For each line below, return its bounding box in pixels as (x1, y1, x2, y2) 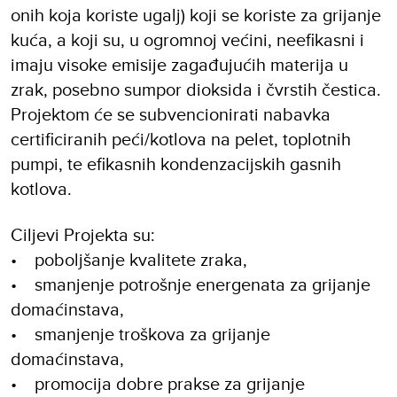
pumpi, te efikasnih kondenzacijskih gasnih (11, 151, 341, 177)
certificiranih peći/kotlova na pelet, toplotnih (11, 126, 351, 152)
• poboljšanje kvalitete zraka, (11, 246, 247, 273)
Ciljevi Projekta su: (11, 222, 155, 248)
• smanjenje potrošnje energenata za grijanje (11, 271, 370, 298)
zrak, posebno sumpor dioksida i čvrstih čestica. (11, 76, 381, 103)
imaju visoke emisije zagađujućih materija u (11, 51, 348, 78)
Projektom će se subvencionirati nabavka (11, 101, 331, 128)
